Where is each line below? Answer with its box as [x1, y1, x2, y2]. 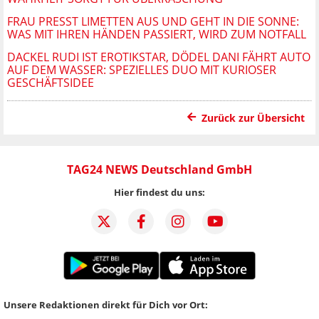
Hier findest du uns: [114, 185, 205, 199]
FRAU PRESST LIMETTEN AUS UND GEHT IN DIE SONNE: [7, 13, 299, 29]
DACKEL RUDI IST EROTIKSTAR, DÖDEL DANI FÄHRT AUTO [7, 48, 310, 65]
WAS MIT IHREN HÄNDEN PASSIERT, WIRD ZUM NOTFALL [7, 26, 306, 42]
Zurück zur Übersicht [202, 110, 305, 125]
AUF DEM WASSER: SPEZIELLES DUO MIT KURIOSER [7, 61, 276, 78]
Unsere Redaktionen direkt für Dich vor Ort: [4, 298, 208, 311]
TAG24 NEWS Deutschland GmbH [67, 161, 252, 177]
